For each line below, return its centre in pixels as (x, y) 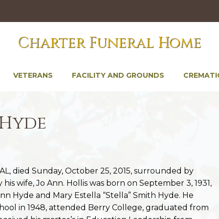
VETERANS (33, 75)
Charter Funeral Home (109, 43)
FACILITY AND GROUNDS (118, 75)
